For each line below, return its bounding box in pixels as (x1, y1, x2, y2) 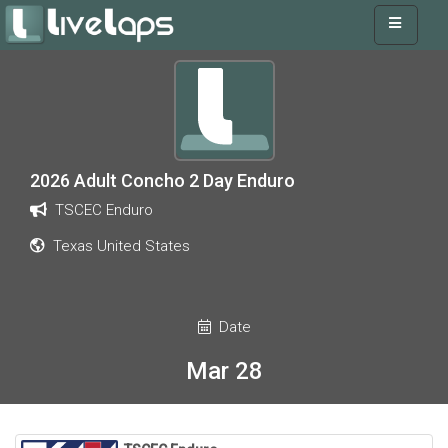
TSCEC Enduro (47, 201, 153, 219)
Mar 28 (185, 357, 263, 385)
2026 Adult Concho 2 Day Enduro (30, 170, 295, 191)
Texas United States (45, 237, 190, 255)
